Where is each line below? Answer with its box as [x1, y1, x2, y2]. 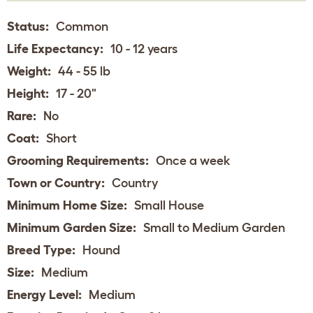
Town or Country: [7, 175, 105, 190]
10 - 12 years [110, 41, 177, 56]
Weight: [7, 64, 51, 78]
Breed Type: [7, 242, 75, 257]
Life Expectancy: [7, 41, 103, 56]
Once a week [156, 153, 231, 168]
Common [56, 19, 108, 34]
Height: [7, 86, 49, 101]
